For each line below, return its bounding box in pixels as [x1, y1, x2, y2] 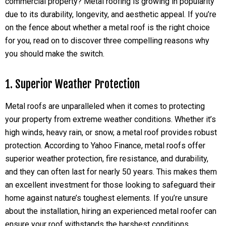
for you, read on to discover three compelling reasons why [5, 35, 209, 45]
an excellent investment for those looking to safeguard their [5, 180, 215, 190]
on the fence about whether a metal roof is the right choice [5, 22, 210, 32]
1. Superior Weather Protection [5, 77, 140, 91]
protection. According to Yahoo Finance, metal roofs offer [5, 140, 205, 150]
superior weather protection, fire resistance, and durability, [5, 153, 208, 163]
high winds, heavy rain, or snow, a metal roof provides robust [5, 127, 217, 137]
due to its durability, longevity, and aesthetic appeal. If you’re [5, 9, 216, 19]
